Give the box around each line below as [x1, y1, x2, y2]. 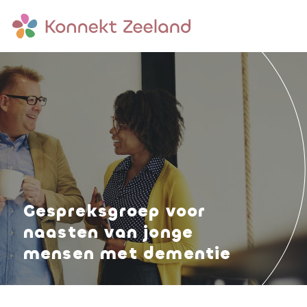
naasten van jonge [23, 221, 194, 243]
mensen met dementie [23, 242, 232, 265]
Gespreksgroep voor [23, 199, 206, 222]
